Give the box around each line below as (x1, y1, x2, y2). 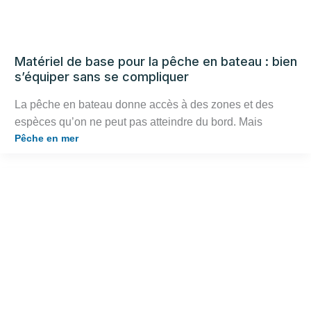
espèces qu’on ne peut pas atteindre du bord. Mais (15, 115, 262, 128)
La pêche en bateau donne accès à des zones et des (15, 98, 274, 110)
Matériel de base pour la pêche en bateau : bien (15, 54, 297, 69)
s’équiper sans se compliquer (15, 69, 189, 85)
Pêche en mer (15, 132, 78, 144)
